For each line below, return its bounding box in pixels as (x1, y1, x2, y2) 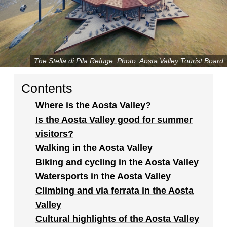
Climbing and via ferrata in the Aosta (35, 185, 194, 196)
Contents (21, 81, 72, 96)
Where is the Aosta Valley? (35, 100, 151, 111)
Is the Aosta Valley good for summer (35, 115, 193, 125)
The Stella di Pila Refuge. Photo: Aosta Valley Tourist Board (33, 57, 223, 65)
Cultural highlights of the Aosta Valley (35, 214, 199, 224)
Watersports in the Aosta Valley (35, 171, 171, 182)
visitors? (35, 129, 73, 139)
